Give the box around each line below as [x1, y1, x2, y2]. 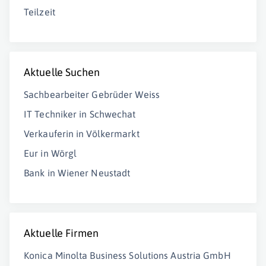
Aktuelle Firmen [24, 227, 99, 239]
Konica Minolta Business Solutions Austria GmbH [24, 250, 231, 261]
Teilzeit [24, 7, 55, 17]
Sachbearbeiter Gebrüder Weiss [24, 89, 160, 100]
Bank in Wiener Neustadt [24, 167, 131, 178]
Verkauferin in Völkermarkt [24, 128, 140, 139]
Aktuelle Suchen [24, 66, 100, 78]
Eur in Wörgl [24, 148, 77, 159]
